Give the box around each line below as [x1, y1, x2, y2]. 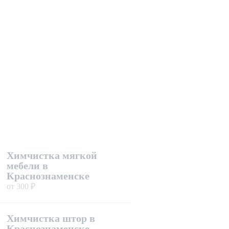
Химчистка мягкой [6, 150, 97, 161]
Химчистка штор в [6, 213, 95, 224]
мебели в [6, 160, 48, 171]
